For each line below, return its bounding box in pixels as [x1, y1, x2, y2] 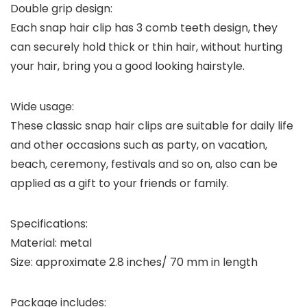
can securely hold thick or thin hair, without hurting [10, 39, 282, 56]
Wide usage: [10, 99, 74, 115]
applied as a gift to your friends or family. [10, 175, 229, 192]
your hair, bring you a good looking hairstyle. [10, 58, 245, 75]
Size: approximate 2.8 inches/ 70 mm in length [10, 254, 258, 271]
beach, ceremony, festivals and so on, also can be [10, 156, 278, 173]
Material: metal [10, 235, 92, 251]
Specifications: [10, 216, 88, 232]
